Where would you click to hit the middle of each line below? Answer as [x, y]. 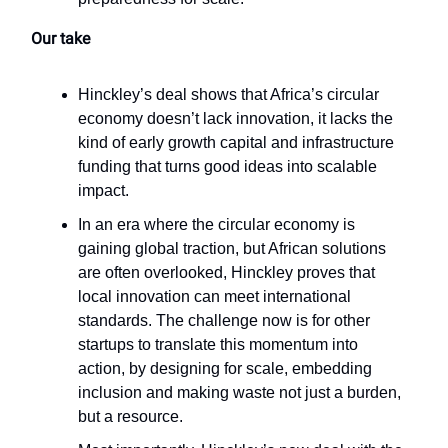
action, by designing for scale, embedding [225, 369]
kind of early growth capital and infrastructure [236, 143]
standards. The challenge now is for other [224, 321]
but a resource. [130, 417]
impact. [103, 191]
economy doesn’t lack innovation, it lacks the [235, 119]
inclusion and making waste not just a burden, [239, 393]
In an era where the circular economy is [216, 225]
